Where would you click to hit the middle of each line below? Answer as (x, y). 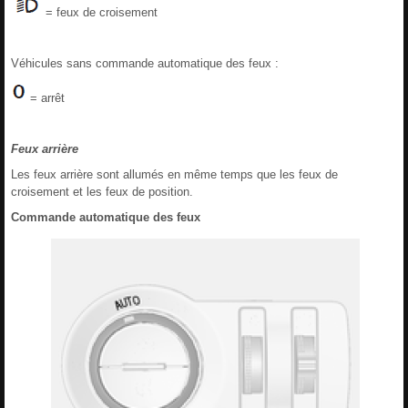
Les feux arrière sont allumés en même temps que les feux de (174, 174)
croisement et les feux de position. (102, 191)
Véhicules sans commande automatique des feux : (145, 63)
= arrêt (46, 97)
